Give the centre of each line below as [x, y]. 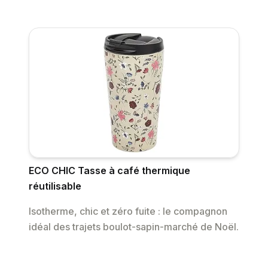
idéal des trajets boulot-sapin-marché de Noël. [134, 227]
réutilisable [55, 186]
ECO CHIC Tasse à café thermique [109, 171]
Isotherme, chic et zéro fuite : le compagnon [128, 211]
